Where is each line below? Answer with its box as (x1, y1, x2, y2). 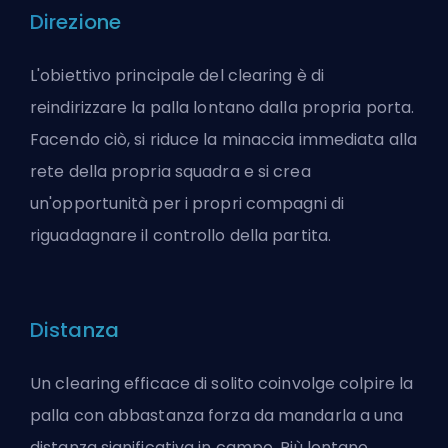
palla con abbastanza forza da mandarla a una (30, 404, 404, 428)
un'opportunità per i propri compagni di (30, 192, 344, 216)
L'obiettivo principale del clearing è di (30, 64, 325, 88)
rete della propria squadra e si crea (30, 160, 311, 184)
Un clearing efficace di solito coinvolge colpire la (30, 372, 414, 396)
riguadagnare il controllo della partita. (30, 224, 332, 248)
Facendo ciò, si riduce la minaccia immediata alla (30, 128, 417, 152)
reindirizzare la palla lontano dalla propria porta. (30, 96, 415, 120)
